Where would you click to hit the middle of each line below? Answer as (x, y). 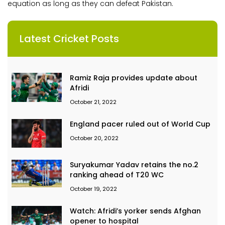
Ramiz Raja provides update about (134, 78)
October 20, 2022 (94, 138)
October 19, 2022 (93, 189)
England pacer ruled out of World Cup (140, 124)
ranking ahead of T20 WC (117, 175)
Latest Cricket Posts (69, 39)
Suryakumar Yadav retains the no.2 (134, 164)
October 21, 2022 (93, 102)
